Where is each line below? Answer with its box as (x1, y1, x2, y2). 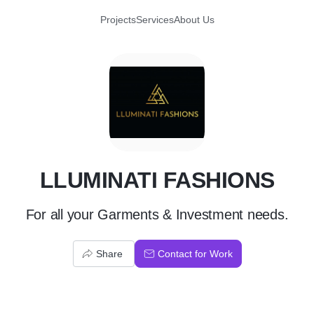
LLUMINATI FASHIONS (39, 168, 275, 193)
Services (135, 14, 174, 25)
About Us (173, 14, 214, 25)
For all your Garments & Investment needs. (25, 207, 289, 222)
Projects (100, 14, 136, 25)
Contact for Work (157, 248, 233, 259)
